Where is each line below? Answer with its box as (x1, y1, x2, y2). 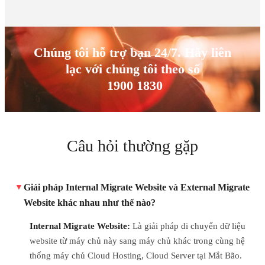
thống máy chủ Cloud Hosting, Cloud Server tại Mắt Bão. (30, 251, 242, 260)
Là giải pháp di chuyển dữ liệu (130, 221, 245, 231)
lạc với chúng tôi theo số (65, 62, 200, 76)
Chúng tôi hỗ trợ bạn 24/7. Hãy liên (34, 45, 231, 60)
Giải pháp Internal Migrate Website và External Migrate (24, 182, 250, 192)
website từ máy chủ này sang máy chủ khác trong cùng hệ (30, 236, 245, 245)
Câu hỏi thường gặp (67, 137, 198, 155)
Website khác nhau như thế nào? (24, 198, 156, 208)
